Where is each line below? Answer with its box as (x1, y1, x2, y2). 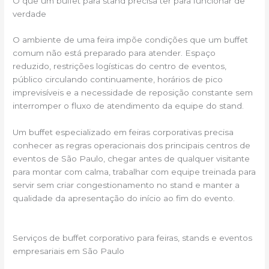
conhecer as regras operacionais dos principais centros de (13, 141, 251, 151)
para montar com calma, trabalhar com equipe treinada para (13, 167, 256, 177)
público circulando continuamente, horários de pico (13, 74, 223, 85)
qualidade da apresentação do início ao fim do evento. (13, 193, 235, 204)
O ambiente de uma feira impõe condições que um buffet (13, 35, 249, 45)
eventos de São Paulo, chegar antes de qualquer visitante (13, 154, 250, 164)
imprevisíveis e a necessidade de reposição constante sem (13, 88, 253, 98)
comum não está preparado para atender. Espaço (13, 48, 216, 58)
